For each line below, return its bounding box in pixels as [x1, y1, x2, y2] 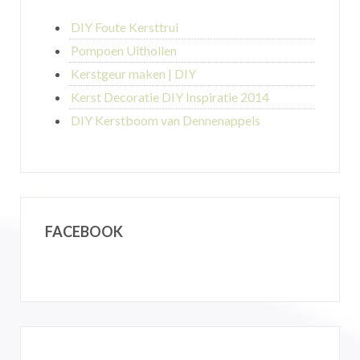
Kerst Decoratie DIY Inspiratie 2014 [71, 89, 269, 104]
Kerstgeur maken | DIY [71, 66, 196, 81]
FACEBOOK [45, 223, 123, 240]
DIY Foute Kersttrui [71, 19, 178, 35]
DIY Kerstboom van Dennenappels [71, 112, 260, 128]
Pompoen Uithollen [71, 43, 177, 58]
